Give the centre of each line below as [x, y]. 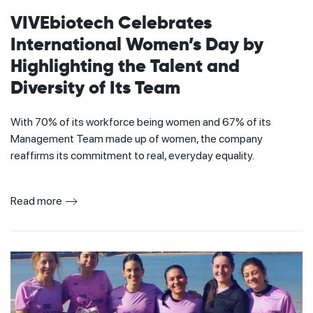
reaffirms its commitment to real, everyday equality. [132, 156]
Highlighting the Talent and [125, 67]
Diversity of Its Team [95, 89]
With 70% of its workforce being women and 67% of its [141, 122]
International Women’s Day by [137, 46]
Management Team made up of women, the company [137, 139]
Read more [36, 201]
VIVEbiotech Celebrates [111, 24]
